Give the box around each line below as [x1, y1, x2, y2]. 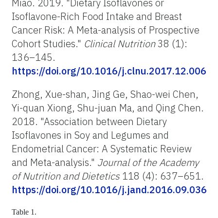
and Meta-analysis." [12, 155, 97, 169]
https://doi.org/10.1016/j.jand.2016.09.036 [12, 182, 207, 196]
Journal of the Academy [97, 155, 199, 169]
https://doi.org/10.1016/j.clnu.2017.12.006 [12, 64, 206, 77]
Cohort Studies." [12, 36, 84, 50]
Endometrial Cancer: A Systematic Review [12, 142, 192, 155]
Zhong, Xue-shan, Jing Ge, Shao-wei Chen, [12, 87, 199, 101]
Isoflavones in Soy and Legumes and [12, 128, 169, 142]
